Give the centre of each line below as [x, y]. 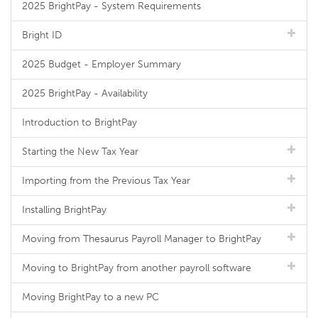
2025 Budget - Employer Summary [102, 64]
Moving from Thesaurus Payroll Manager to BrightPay [142, 239]
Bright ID [42, 35]
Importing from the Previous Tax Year [106, 181]
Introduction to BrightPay [79, 122]
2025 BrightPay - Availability [85, 93]
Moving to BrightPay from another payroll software [137, 268]
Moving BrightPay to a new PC [91, 297]
